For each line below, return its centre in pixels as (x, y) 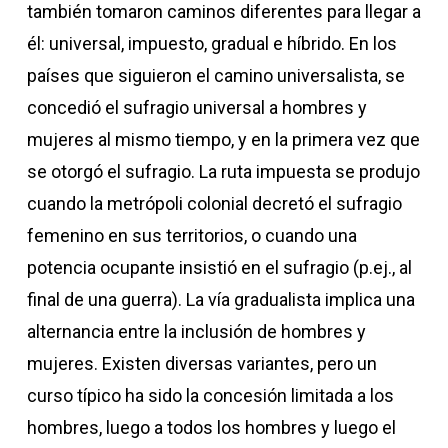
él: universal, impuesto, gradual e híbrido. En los (211, 43)
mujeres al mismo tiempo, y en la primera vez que (223, 139)
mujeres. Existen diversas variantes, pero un (201, 363)
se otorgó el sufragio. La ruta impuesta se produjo (223, 171)
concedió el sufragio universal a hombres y (196, 107)
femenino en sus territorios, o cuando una (191, 235)
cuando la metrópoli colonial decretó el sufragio (214, 203)
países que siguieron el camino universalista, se (215, 75)
